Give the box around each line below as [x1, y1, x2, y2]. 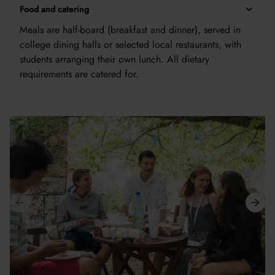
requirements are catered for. [20, 67, 139, 81]
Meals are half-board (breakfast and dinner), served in [20, 23, 241, 37]
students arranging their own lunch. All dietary [20, 52, 209, 66]
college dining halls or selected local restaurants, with [20, 37, 241, 52]
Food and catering [20, 3, 89, 15]
